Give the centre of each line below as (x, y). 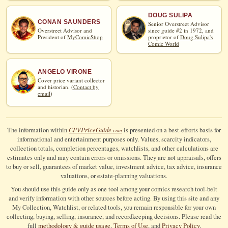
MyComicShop (85, 37)
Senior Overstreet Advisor (179, 24)
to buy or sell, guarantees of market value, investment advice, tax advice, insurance (114, 166)
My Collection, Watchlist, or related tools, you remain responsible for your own (114, 207)
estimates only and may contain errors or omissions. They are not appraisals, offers (114, 157)
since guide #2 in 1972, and (181, 31)
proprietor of (164, 37)
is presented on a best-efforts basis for (172, 130)
